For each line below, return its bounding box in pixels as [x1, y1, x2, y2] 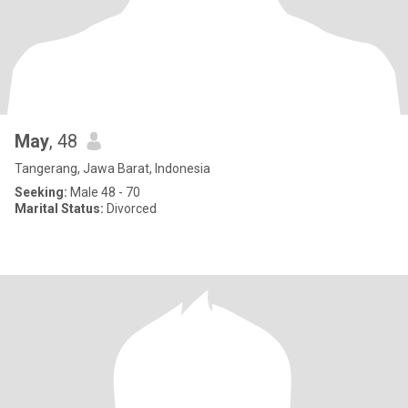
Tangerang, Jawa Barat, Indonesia [15, 161, 210, 176]
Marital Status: [15, 201, 104, 216]
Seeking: [15, 185, 67, 199]
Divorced [104, 201, 157, 216]
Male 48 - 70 [67, 185, 140, 199]
